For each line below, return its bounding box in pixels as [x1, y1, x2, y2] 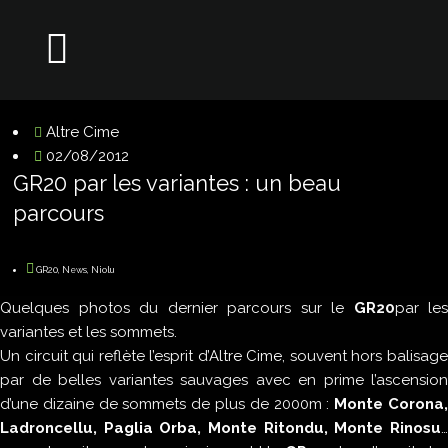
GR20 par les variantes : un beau [13, 170, 342, 197]
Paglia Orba [103, 418, 198, 437]
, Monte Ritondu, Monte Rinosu [197, 418, 442, 437]
